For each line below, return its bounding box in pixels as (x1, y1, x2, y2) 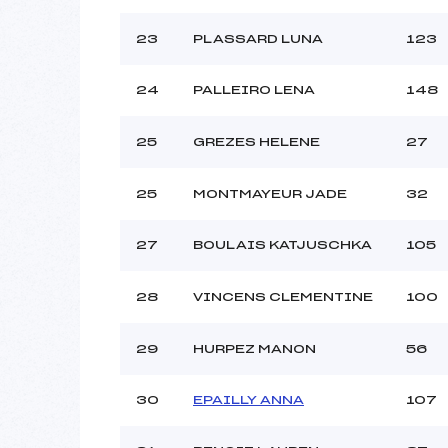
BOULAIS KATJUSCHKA (193, 238, 372, 251)
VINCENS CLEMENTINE (193, 290, 373, 303)
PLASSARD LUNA (193, 32, 323, 45)
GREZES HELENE (193, 135, 320, 148)
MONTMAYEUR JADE (193, 187, 347, 200)
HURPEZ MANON (193, 342, 316, 355)
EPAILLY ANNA (193, 393, 304, 406)
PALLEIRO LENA (193, 83, 315, 96)
